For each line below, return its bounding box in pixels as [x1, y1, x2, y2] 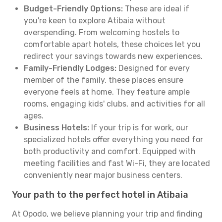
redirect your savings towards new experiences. [24, 52, 203, 61]
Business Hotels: [24, 123, 89, 132]
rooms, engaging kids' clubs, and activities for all [24, 99, 205, 109]
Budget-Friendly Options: [24, 4, 123, 13]
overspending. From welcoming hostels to [24, 28, 179, 37]
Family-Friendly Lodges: [24, 63, 116, 73]
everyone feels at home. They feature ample [24, 87, 190, 97]
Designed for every [116, 63, 190, 73]
